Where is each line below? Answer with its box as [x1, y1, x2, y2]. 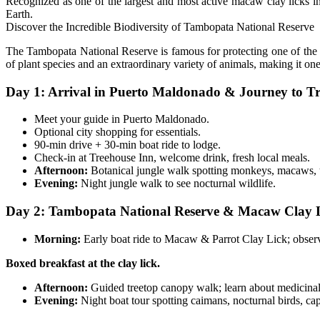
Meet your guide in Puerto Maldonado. [34, 113, 209, 126]
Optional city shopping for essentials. [34, 126, 201, 139]
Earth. [6, 7, 33, 20]
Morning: [34, 232, 81, 245]
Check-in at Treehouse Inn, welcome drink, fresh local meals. [34, 151, 310, 164]
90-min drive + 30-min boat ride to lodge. [34, 139, 221, 151]
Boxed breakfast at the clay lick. [6, 256, 160, 269]
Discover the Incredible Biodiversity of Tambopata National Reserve [6, 20, 314, 33]
